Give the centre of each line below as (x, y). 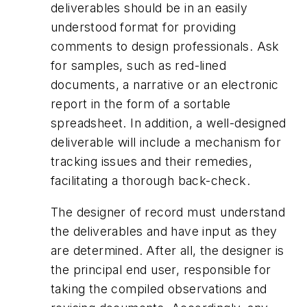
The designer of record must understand (168, 212)
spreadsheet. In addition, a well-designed (169, 123)
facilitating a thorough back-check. (150, 181)
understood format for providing (144, 27)
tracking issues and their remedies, (151, 162)
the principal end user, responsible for (161, 269)
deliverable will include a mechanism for (166, 143)
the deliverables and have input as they (164, 231)
